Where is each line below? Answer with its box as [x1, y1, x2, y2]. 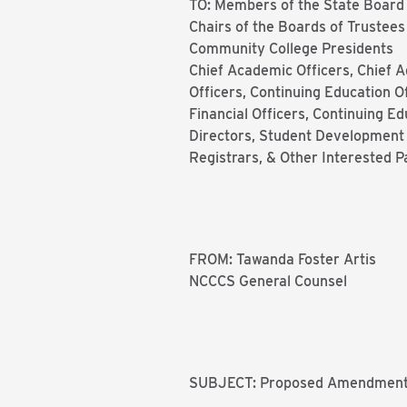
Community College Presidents [189, 40, 393, 57]
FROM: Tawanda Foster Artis [189, 251, 376, 268]
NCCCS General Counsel [189, 273, 347, 290]
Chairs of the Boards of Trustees [189, 18, 405, 35]
